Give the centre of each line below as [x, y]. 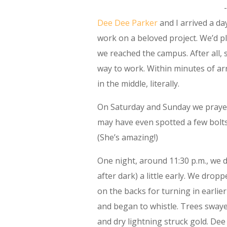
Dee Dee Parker [127, 23]
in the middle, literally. [139, 84]
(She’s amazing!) [128, 138]
